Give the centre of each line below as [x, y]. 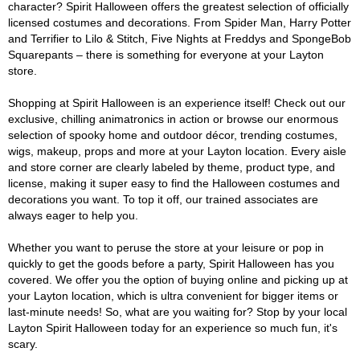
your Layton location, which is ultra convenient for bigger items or [173, 296]
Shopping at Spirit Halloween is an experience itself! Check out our [177, 103]
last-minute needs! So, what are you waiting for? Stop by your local [178, 312]
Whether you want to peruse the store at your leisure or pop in [166, 247]
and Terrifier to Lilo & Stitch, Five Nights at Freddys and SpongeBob [180, 39]
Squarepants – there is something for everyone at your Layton [166, 55]
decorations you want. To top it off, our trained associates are [163, 199]
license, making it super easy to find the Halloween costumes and [174, 183]
